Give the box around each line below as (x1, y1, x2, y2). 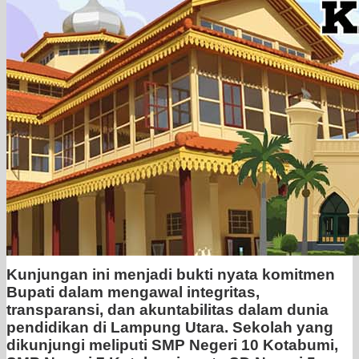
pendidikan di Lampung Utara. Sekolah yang (6, 319, 333, 337)
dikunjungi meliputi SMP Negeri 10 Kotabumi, (6, 337, 338, 354)
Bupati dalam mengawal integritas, (6, 284, 260, 301)
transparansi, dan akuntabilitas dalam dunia (6, 301, 329, 319)
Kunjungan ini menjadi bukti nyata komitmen (6, 266, 335, 284)
